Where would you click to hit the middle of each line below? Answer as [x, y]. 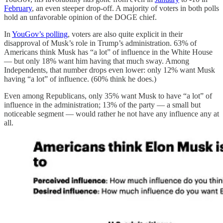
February [18, 8]
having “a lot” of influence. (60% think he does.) [80, 79]
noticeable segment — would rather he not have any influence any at [111, 113]
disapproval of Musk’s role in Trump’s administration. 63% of [100, 43]
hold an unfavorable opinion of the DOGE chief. [80, 17]
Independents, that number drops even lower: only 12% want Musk [110, 70]
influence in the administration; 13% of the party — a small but [102, 105]
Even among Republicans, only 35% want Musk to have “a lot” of [108, 96]
